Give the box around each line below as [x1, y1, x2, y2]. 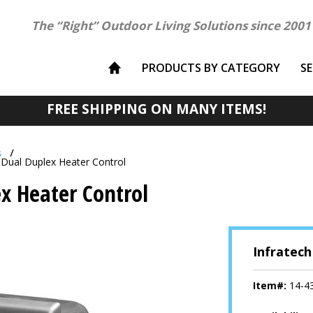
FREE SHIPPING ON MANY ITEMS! [47, 100, 266, 118]
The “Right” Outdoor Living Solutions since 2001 [31, 17, 311, 34]
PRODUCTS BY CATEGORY [142, 60, 280, 75]
